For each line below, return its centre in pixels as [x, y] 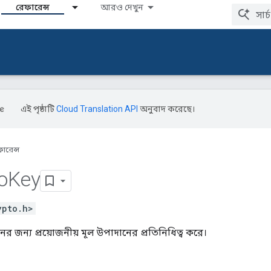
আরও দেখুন [122, 7]
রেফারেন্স [33, 7]
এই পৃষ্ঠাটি [38, 109]
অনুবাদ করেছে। [166, 109]
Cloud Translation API [97, 109]
